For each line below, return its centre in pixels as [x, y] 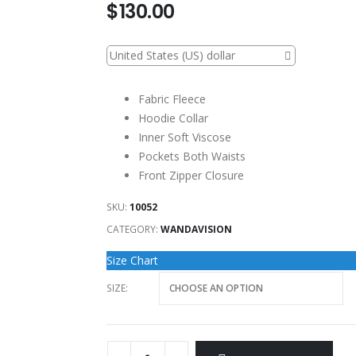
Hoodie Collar [173, 118]
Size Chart [132, 260]
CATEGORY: [133, 230]
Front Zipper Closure [191, 176]
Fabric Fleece [172, 99]
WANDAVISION [196, 230]
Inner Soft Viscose [185, 137]
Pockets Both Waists [192, 157]
